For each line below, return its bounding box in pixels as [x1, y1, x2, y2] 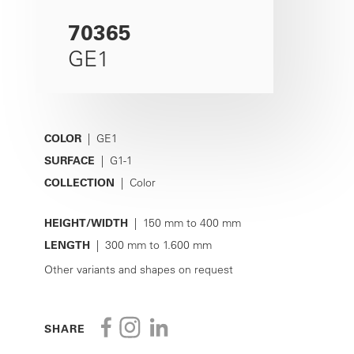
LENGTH [44, 238, 90, 252]
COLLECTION [44, 175, 115, 190]
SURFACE [44, 153, 95, 168]
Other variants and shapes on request [44, 262, 233, 277]
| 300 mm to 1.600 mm [90, 238, 212, 252]
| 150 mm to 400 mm [128, 216, 241, 230]
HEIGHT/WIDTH [44, 216, 128, 230]
